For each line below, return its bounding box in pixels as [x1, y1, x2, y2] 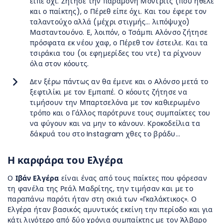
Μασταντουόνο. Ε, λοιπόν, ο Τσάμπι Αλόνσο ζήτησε [30, 27, 208, 37]
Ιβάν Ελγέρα [15, 173, 59, 183]
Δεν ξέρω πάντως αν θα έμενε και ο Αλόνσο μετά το [30, 76, 209, 87]
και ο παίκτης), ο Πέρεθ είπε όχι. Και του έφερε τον [30, 6, 207, 16]
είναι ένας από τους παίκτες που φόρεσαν [59, 173, 207, 183]
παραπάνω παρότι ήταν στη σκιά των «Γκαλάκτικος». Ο [7, 194, 197, 204]
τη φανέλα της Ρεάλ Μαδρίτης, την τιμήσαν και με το [7, 183, 193, 194]
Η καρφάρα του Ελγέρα [7, 153, 123, 167]
